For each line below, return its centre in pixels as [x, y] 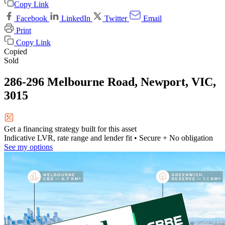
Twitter [116, 19]
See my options [28, 147]
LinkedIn [76, 19]
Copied [16, 52]
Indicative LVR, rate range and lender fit [68, 138]
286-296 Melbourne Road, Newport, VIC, [110, 82]
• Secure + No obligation [173, 138]
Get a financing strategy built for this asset [70, 129]
